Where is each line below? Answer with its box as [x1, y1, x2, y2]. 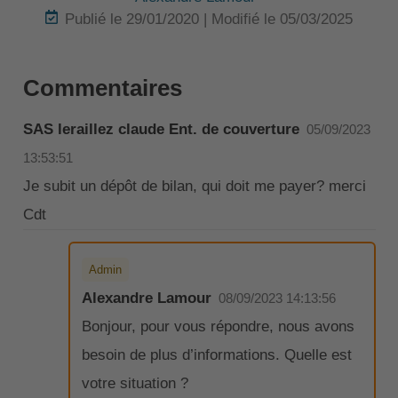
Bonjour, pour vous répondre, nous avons [81, 317, 354, 335]
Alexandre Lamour [81, 289, 211, 306]
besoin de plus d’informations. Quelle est [81, 346, 352, 363]
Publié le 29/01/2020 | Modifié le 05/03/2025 [65, 11, 354, 28]
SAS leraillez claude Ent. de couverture [22, 121, 299, 139]
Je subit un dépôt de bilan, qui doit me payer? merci [22, 178, 366, 195]
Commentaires [22, 76, 182, 101]
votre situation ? [81, 374, 188, 392]
